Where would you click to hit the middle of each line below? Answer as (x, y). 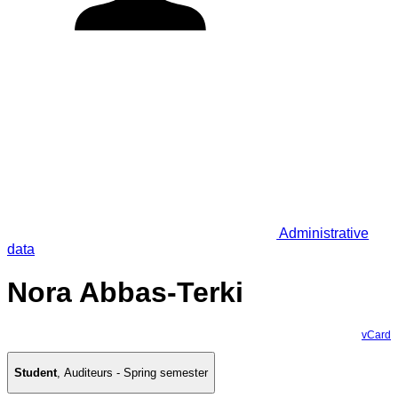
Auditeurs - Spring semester (136, 373)
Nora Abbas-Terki (125, 293)
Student (36, 373)
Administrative (323, 233)
